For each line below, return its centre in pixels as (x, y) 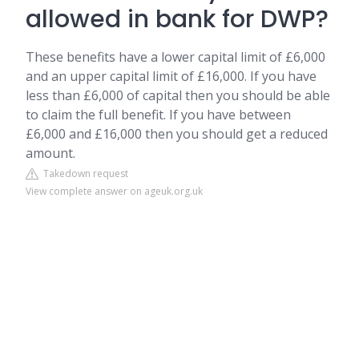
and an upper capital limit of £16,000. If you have (171, 76)
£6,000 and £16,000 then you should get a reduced (177, 134)
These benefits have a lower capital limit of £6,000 (175, 57)
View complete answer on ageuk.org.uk (114, 191)
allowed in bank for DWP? (177, 19)
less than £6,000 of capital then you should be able (178, 95)
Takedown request (83, 173)
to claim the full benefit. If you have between (158, 115)
